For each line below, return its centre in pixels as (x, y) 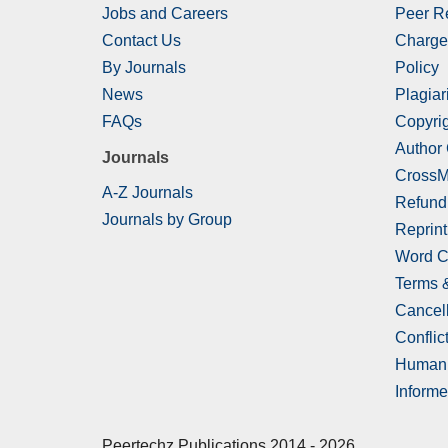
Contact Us (141, 41)
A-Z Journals (147, 193)
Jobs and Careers (165, 14)
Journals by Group (167, 220)
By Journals (144, 68)
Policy (416, 68)
